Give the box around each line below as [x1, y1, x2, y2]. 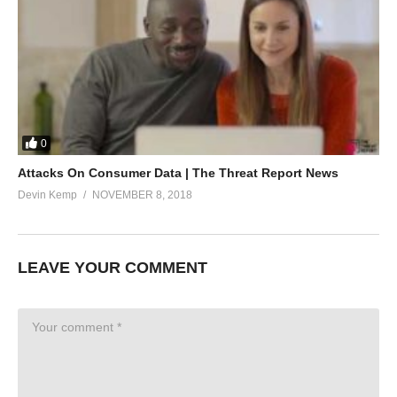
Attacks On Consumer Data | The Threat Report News [18, 166, 339, 181]
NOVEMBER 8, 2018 [92, 189, 192, 202]
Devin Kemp [18, 189, 77, 202]
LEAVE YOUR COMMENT [18, 259, 207, 277]
